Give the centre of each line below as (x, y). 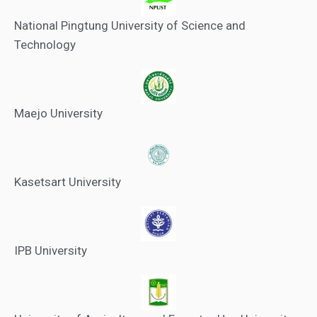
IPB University (51, 250)
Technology (45, 45)
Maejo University (58, 113)
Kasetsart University (68, 182)
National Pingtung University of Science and (130, 25)
